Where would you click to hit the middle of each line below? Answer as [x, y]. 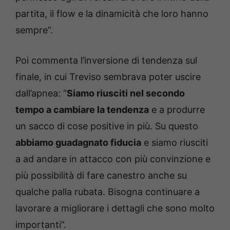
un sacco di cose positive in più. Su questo [107, 126]
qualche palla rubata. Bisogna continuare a [108, 191]
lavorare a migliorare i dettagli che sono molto [115, 208]
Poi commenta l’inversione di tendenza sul [106, 60]
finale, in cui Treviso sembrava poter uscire [108, 76]
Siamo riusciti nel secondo [126, 93]
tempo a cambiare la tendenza [82, 109]
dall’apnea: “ [41, 93]
